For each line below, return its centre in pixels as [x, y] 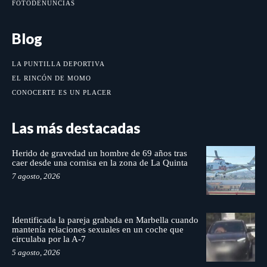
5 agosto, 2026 [36, 252]
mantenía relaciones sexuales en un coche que [98, 229]
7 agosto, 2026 [36, 176]
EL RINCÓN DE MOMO [52, 78]
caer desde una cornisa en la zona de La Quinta [100, 163]
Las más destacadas [76, 128]
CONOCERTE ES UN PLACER [62, 93]
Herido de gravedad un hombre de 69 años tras [100, 153]
